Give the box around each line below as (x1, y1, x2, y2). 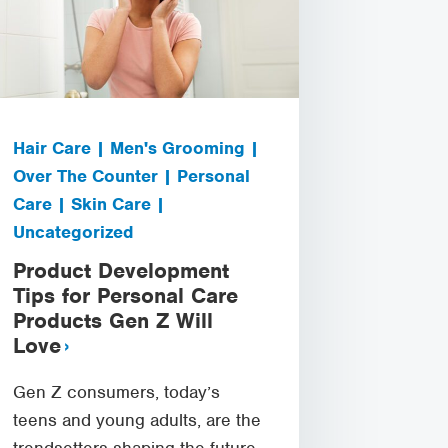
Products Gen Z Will (13, 306, 214, 334)
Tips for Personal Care (13, 281, 239, 309)
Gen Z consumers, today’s (13, 380, 221, 403)
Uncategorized (13, 220, 134, 243)
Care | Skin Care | (13, 192, 166, 215)
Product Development (13, 256, 230, 284)
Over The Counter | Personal (13, 164, 251, 187)
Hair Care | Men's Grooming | (13, 136, 260, 159)
